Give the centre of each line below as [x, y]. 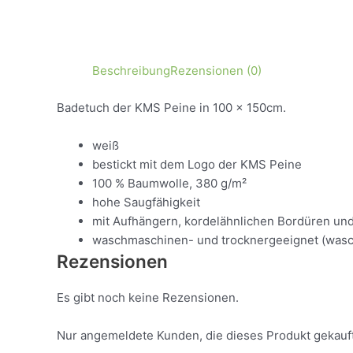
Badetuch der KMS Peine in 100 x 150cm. [171, 107]
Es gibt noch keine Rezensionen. [148, 297]
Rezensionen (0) [216, 71]
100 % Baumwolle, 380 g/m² [169, 183]
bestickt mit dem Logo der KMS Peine [197, 164]
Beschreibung [131, 71]
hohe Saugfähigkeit [146, 202]
